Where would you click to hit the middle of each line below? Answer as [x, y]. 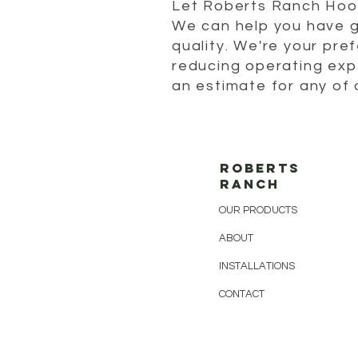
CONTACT [242, 294]
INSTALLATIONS [257, 267]
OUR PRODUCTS [258, 211]
